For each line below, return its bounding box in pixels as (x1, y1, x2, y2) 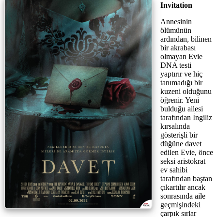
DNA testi (160, 61, 191, 69)
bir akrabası (160, 43, 196, 52)
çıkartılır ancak (160, 183, 205, 191)
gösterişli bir (160, 130, 198, 139)
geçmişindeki (160, 200, 201, 209)
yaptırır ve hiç (160, 69, 202, 78)
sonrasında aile (160, 191, 205, 200)
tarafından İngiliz (160, 113, 212, 122)
